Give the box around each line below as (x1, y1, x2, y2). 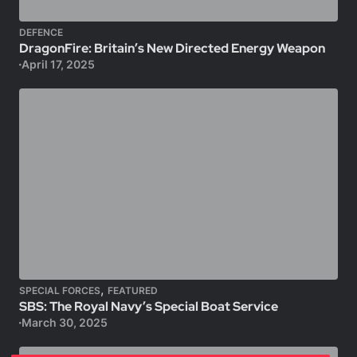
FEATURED (108, 284, 158, 296)
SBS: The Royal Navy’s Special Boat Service (19, 298, 278, 315)
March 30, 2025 (21, 316, 108, 329)
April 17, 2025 (21, 57, 95, 71)
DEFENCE (19, 26, 63, 38)
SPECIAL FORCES (19, 284, 100, 296)
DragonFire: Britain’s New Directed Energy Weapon (19, 40, 325, 57)
